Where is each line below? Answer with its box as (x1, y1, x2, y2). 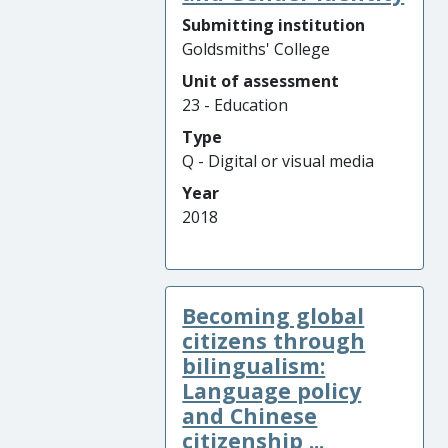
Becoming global (182, 301, 365, 330)
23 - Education (182, 94, 289, 116)
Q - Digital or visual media (182, 150, 375, 172)
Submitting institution (182, 14, 366, 36)
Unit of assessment (182, 70, 340, 92)
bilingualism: (182, 351, 326, 380)
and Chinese (182, 401, 318, 430)
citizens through (182, 326, 366, 355)
